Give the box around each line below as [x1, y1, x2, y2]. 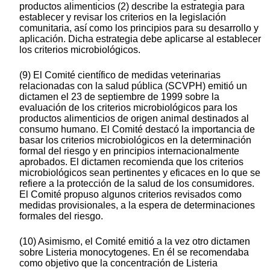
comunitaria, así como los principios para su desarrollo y [19, 23, 259, 34]
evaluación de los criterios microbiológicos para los [19, 102, 237, 113]
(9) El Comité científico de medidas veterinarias [19, 70, 221, 81]
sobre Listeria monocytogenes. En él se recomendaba [19, 247, 249, 258]
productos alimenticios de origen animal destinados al [19, 113, 249, 124]
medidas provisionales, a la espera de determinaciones [19, 200, 255, 211]
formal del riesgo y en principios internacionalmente [19, 146, 239, 157]
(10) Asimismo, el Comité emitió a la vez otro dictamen [19, 236, 250, 247]
